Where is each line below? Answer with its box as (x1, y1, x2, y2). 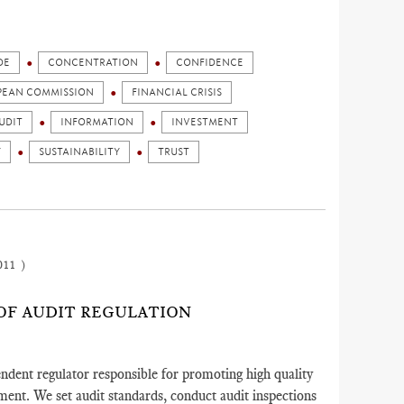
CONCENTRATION (48, 57, 138, 69)
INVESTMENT (171, 116, 238, 128)
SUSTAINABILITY (39, 146, 120, 158)
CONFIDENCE (176, 57, 243, 69)
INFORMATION (60, 116, 133, 128)
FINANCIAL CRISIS (132, 87, 222, 98)
